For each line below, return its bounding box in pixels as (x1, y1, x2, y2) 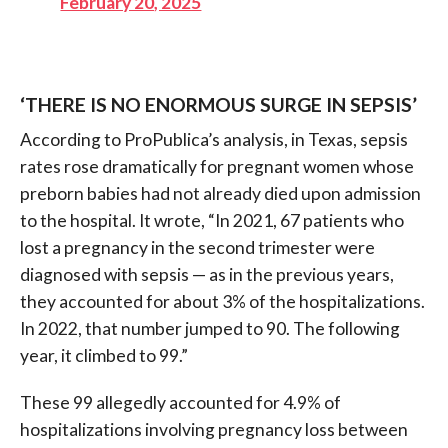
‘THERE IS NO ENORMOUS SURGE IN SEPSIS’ (19, 93, 417, 117)
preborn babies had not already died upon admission (19, 183, 421, 205)
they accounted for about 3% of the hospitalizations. (19, 291, 425, 313)
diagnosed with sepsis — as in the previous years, (19, 264, 394, 286)
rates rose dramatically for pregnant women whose (19, 156, 414, 178)
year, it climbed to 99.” (19, 345, 188, 367)
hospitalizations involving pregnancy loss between (19, 419, 408, 441)
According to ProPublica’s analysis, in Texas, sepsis (19, 129, 408, 151)
